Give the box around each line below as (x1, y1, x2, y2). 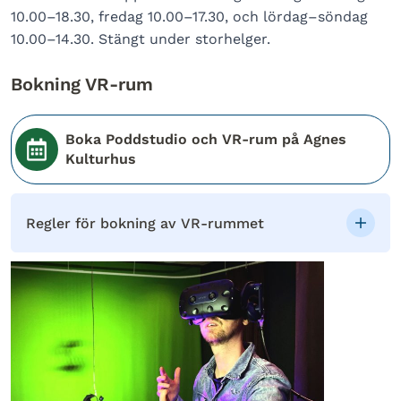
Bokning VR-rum (11, 73, 153, 95)
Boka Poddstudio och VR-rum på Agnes (65, 131, 346, 148)
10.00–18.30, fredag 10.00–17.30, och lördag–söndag (11, 8, 368, 25)
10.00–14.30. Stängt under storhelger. (11, 30, 270, 47)
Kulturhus (65, 150, 136, 167)
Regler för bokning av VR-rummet (26, 214, 264, 232)
